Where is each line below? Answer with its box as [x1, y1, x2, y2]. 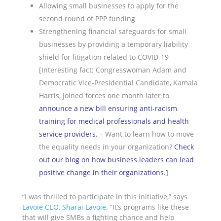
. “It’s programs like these [106, 202, 189, 212]
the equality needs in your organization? [38, 142, 174, 152]
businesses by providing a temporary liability [38, 39, 188, 49]
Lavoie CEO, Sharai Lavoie [22, 202, 106, 212]
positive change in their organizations [38, 168, 164, 178]
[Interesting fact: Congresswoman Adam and [38, 65, 186, 75]
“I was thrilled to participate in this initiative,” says [22, 192, 187, 202]
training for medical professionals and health [38, 116, 189, 126]
